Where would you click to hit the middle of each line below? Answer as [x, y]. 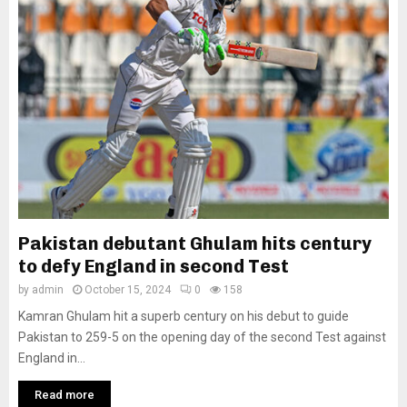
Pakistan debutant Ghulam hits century [195, 244]
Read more [65, 395]
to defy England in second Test [154, 267]
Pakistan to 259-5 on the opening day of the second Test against [202, 338]
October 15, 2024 [128, 290]
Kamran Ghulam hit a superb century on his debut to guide [184, 317]
